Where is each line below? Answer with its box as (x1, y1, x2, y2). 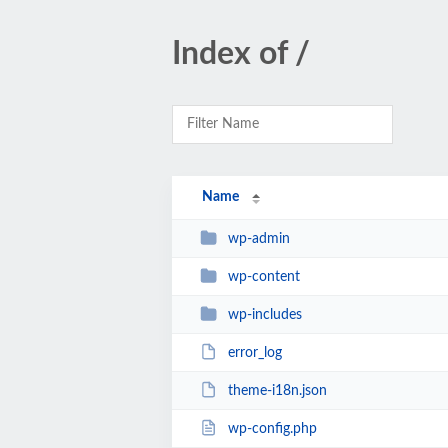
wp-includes (227, 307, 302, 322)
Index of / (172, 38, 310, 70)
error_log (227, 345, 282, 360)
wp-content (227, 269, 300, 284)
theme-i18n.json (227, 383, 327, 398)
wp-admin (227, 231, 290, 246)
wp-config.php (227, 421, 317, 436)
